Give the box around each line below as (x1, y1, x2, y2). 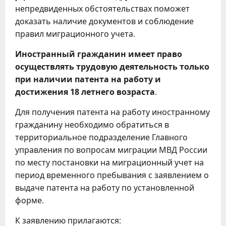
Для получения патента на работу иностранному (15, 106, 210, 118)
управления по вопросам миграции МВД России (15, 144, 207, 155)
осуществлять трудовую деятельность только (15, 61, 209, 72)
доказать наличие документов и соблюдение (15, 16, 194, 27)
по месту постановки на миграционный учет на (15, 157, 204, 168)
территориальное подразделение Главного (15, 132, 188, 143)
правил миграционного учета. (15, 28, 135, 39)
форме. (15, 195, 44, 206)
